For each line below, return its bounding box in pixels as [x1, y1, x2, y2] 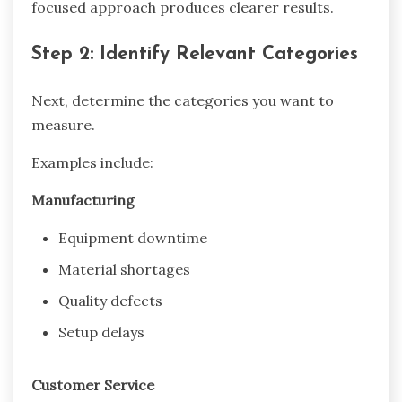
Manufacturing [31, 190, 135, 209]
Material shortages [58, 259, 190, 278]
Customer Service [31, 375, 154, 394]
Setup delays [58, 322, 144, 341]
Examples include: [31, 153, 153, 171]
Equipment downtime [58, 228, 207, 247]
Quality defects [58, 291, 162, 310]
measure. [31, 115, 95, 134]
